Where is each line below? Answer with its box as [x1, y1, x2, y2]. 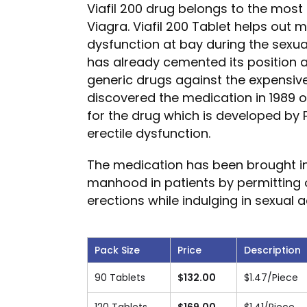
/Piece [267, 271, 298, 284]
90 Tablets [95, 271, 145, 284]
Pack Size [95, 243, 140, 257]
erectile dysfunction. [87, 125, 210, 142]
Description [244, 243, 301, 257]
